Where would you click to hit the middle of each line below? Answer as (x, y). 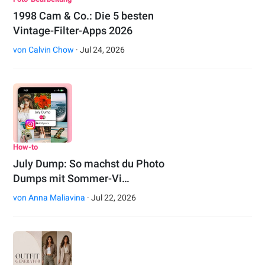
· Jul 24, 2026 (100, 50)
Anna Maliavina (57, 198)
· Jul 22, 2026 (111, 198)
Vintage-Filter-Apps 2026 (73, 31)
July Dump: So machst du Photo (89, 164)
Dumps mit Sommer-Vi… (72, 179)
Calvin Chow (51, 50)
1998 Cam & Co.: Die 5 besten (84, 16)
